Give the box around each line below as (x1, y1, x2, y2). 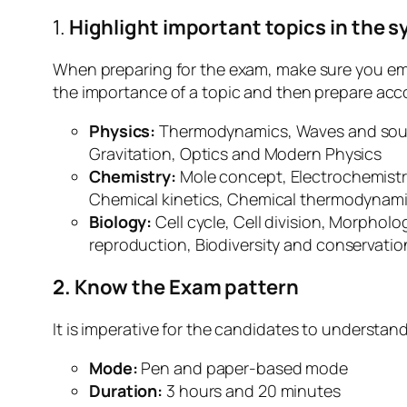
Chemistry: (89, 165, 180, 188)
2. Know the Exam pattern (53, 273, 299, 302)
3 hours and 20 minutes (163, 380, 341, 402)
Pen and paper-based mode (137, 357, 348, 380)
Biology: (89, 211, 153, 233)
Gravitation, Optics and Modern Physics (89, 143, 382, 165)
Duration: (89, 380, 164, 402)
